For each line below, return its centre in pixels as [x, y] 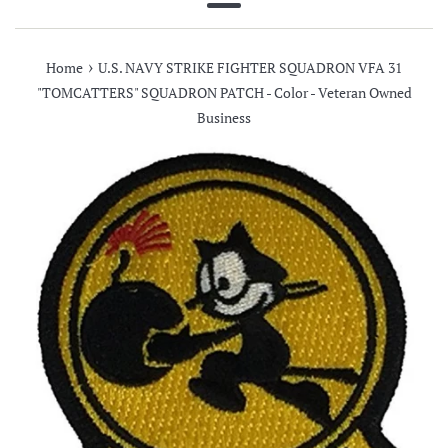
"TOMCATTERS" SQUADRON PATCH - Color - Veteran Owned [224, 93]
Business [224, 118]
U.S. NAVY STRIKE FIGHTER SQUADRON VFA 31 [250, 68]
